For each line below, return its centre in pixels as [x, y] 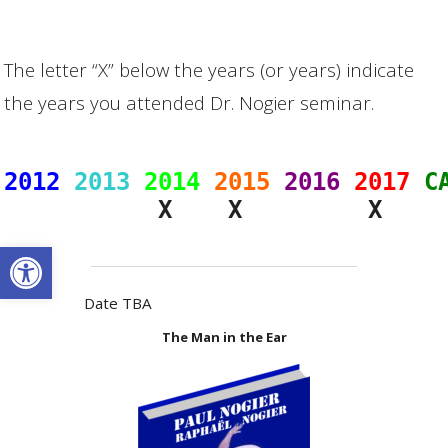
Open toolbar [62, 255]
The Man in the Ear [224, 337]
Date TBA [117, 303]
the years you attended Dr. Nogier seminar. [189, 102]
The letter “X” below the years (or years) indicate [209, 69]
